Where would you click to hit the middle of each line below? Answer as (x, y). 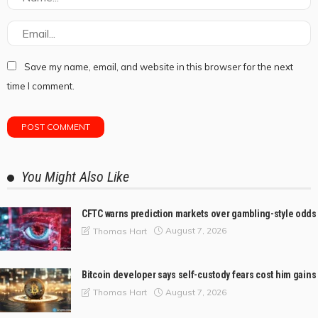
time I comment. (41, 86)
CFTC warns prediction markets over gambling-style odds (199, 213)
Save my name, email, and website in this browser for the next (159, 66)
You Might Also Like (75, 176)
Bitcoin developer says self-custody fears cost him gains (199, 275)
